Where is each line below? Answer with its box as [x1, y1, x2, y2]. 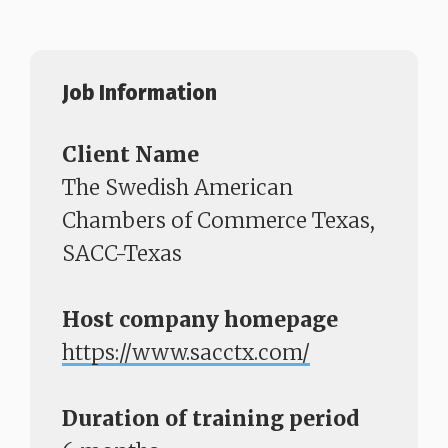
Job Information [62, 80, 217, 107]
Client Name [62, 141, 199, 169]
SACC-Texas [62, 240, 182, 268]
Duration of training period [62, 405, 359, 433]
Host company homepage [62, 306, 338, 334]
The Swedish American [62, 174, 293, 202]
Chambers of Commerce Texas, [62, 207, 375, 235]
